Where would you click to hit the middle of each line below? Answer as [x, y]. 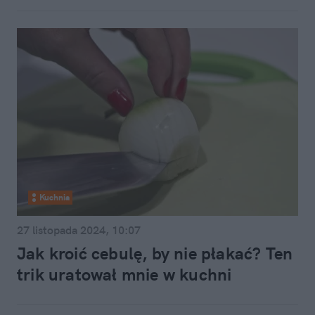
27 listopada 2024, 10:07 [79, 230]
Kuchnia [54, 197]
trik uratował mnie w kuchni [124, 274]
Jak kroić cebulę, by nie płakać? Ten [155, 253]
